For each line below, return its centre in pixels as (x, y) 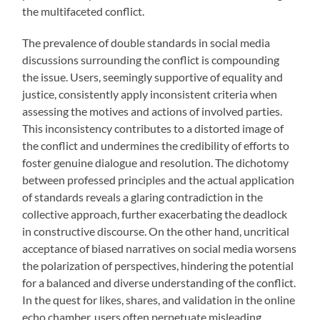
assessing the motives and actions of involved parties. (152, 111)
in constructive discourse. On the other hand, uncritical (156, 231)
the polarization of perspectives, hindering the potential (158, 266)
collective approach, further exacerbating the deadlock (155, 214)
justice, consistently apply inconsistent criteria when (150, 94)
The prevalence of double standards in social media (146, 43)
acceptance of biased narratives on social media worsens (160, 249)
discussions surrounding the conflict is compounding (151, 60)
